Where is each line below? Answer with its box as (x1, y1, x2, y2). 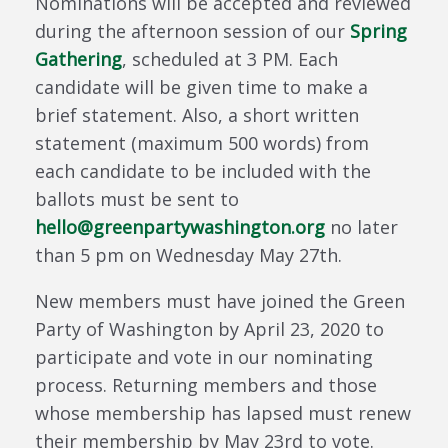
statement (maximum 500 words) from (35, 130, 369, 155)
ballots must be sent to (35, 186, 239, 211)
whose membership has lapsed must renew (35, 400, 411, 425)
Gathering (35, 46, 122, 71)
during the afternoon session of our (35, 18, 350, 43)
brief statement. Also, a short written (35, 102, 359, 127)
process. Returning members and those (35, 372, 377, 397)
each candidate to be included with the (35, 158, 371, 183)
